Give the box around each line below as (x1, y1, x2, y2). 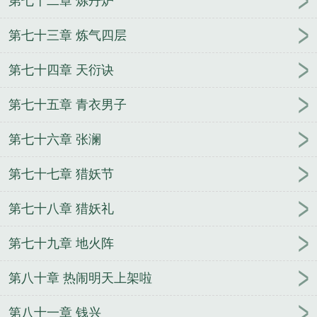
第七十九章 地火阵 (8, 236, 114, 251)
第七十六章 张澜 (8, 132, 101, 147)
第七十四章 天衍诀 (8, 63, 114, 78)
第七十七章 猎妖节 (8, 167, 114, 182)
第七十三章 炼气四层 (8, 28, 127, 43)
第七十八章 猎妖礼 (8, 202, 114, 217)
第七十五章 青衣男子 (8, 98, 127, 113)
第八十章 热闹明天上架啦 (8, 271, 152, 286)
